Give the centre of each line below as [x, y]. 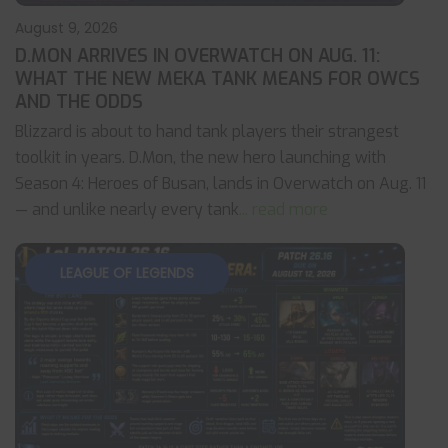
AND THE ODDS [79, 102]
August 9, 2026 [66, 28]
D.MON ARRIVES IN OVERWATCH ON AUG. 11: [197, 56]
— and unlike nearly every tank [127, 209]
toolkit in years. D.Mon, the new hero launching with [200, 157]
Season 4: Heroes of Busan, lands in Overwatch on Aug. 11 [220, 183]
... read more [283, 209]
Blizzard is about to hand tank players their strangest [207, 131]
